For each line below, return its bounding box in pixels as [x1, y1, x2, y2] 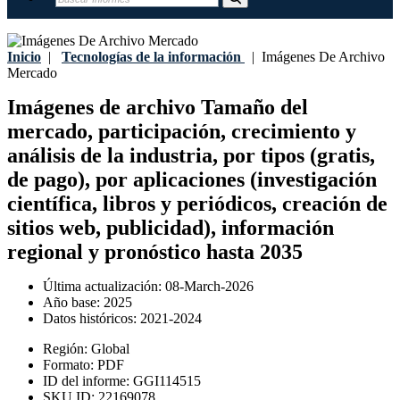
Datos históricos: [43, 311, 140, 327]
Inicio [7, 49, 41, 64]
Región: [43, 341, 91, 357]
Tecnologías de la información [62, 49, 241, 64]
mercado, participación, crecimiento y [7, 120, 356, 144]
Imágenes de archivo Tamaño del [7, 96, 308, 120]
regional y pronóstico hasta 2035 [7, 240, 303, 264]
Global [91, 341, 129, 357]
